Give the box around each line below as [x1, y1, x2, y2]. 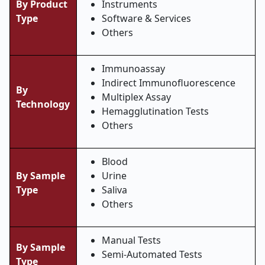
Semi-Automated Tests [102, 248, 202, 261]
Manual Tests [102, 234, 161, 247]
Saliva [102, 183, 127, 196]
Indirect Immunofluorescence [102, 76, 235, 89]
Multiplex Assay [102, 91, 171, 104]
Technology [16, 98, 70, 111]
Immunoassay [102, 62, 165, 75]
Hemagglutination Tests [102, 105, 209, 118]
